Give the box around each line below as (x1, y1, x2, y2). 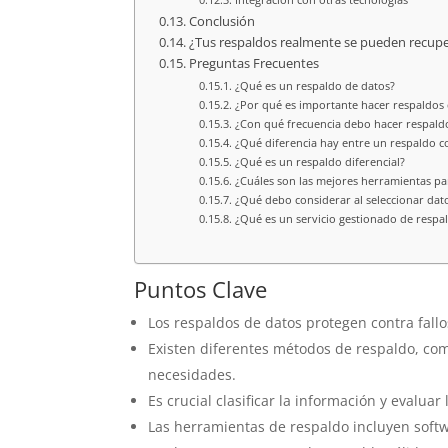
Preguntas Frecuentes (188, 54, 319, 72)
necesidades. (148, 364, 237, 384)
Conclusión (188, 12, 255, 30)
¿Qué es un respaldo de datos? (234, 77, 395, 93)
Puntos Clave (134, 273, 268, 304)
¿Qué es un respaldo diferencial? (234, 153, 405, 169)
